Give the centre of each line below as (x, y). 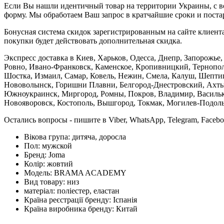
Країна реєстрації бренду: (68, 199)
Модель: (39, 172)
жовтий (60, 163)
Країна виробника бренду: (70, 208)
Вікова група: (48, 136)
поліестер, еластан (88, 190)
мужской (57, 145)
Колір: (35, 163)
